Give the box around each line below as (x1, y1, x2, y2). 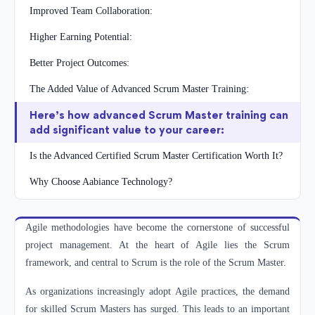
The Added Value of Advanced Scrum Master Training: (30, 83, 249, 94)
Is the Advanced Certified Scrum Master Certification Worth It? (30, 150, 283, 161)
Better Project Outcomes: (30, 57, 129, 68)
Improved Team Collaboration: (30, 5, 153, 16)
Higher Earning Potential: (30, 31, 132, 42)
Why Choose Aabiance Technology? (30, 176, 172, 187)
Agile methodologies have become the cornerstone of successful (25, 221, 290, 233)
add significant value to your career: (30, 122, 224, 136)
